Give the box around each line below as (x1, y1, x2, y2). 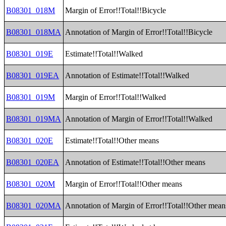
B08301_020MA (6, 201, 62, 210)
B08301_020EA (6, 158, 60, 166)
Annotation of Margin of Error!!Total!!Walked (65, 115, 213, 123)
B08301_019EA (6, 71, 60, 80)
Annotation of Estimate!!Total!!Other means (65, 158, 206, 166)
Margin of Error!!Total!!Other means (65, 180, 183, 188)
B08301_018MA (6, 28, 62, 36)
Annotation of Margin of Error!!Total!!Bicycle (65, 28, 213, 36)
